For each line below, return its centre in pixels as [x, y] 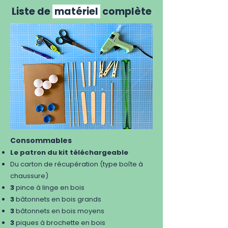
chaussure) [29, 176]
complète [127, 12]
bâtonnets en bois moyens [59, 211]
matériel [76, 12]
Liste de [32, 12]
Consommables [41, 141]
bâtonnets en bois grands [58, 199]
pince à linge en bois [49, 188]
